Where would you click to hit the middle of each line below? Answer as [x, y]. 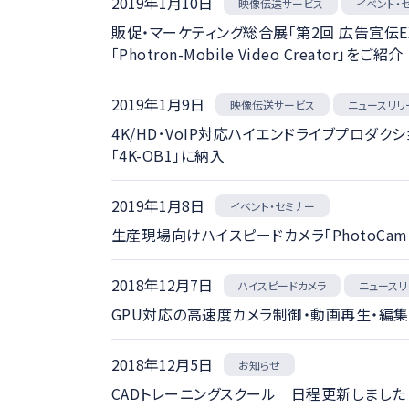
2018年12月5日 [162, 364]
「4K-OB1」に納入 [168, 155]
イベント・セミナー [273, 206]
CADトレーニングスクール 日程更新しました [259, 393]
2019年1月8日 [158, 205]
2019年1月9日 [158, 104]
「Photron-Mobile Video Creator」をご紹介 [257, 53]
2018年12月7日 [162, 285]
